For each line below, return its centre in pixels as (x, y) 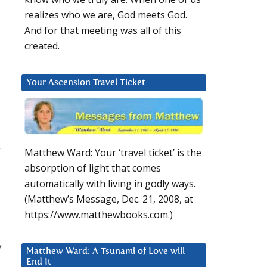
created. (42, 46)
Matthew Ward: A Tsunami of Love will (105, 252)
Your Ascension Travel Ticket (86, 83)
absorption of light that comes (93, 168)
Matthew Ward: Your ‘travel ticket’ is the (113, 153)
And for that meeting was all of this (103, 31)
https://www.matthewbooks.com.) (99, 215)
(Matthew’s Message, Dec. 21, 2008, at (109, 199)
